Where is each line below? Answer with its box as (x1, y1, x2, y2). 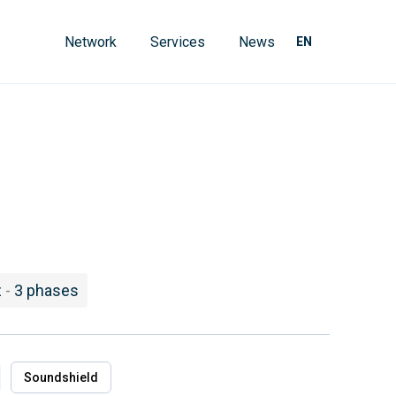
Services (149, 33, 205, 50)
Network (64, 33, 117, 50)
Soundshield (23, 370, 98, 385)
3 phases (13, 281, 79, 300)
